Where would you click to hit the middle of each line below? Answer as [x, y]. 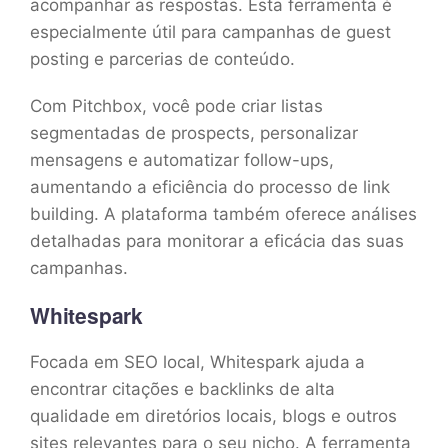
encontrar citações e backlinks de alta [182, 388]
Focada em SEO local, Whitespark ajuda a [197, 361]
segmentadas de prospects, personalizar [194, 132]
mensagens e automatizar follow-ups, [182, 159]
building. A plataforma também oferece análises [223, 213]
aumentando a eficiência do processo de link [210, 186]
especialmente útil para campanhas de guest [210, 31]
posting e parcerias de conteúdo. [162, 58]
